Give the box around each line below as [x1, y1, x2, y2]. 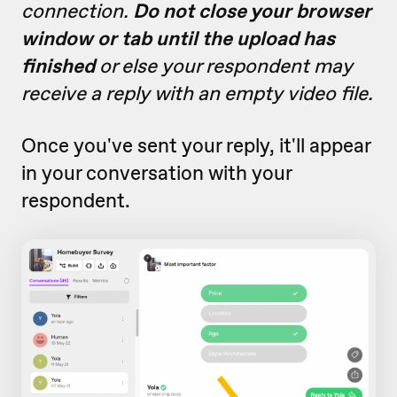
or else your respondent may [95, 51, 353, 79]
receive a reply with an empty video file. [21, 79, 373, 106]
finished [21, 51, 95, 79]
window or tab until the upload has [21, 24, 335, 51]
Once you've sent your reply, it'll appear [21, 131, 370, 159]
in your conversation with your [21, 159, 292, 186]
